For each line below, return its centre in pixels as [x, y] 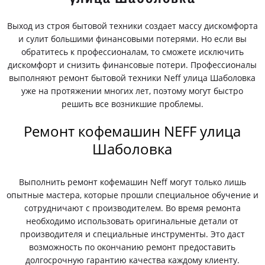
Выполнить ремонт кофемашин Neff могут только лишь [132, 182]
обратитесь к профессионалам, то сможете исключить [132, 52]
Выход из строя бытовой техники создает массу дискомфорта [132, 26]
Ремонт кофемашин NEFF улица [132, 131]
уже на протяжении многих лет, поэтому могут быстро [132, 91]
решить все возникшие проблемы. [132, 104]
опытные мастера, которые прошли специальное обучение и [132, 195]
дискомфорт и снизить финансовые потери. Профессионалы [132, 65]
